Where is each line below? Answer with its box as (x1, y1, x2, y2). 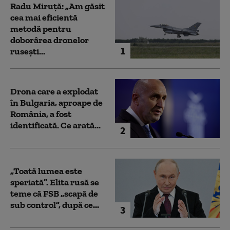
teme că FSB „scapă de (10, 188, 98, 200)
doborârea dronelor (10, 34, 89, 46)
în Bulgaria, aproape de (10, 97, 103, 109)
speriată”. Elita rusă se (10, 177, 99, 188)
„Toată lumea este (10, 165, 82, 177)
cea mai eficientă (10, 12, 78, 24)
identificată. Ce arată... (10, 120, 101, 131)
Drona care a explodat (10, 86, 98, 98)
